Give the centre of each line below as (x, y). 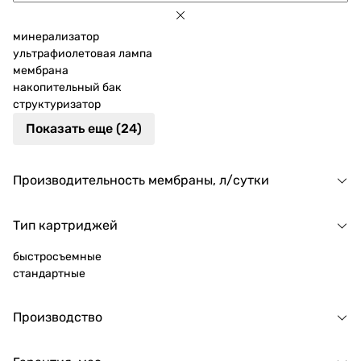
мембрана (41, 71)
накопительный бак (67, 87)
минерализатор (56, 37)
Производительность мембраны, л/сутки (141, 180)
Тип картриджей (65, 225)
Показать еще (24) (84, 129)
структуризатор (57, 104)
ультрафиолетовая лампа (83, 54)
